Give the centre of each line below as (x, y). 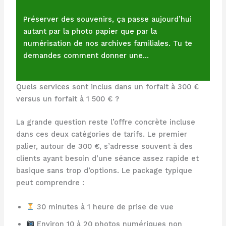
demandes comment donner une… (86, 56)
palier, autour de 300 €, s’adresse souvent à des (104, 147)
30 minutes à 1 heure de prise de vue (104, 207)
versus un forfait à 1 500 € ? (67, 99)
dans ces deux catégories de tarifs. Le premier (101, 134)
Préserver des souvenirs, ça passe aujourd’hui (108, 19)
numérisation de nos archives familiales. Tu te (108, 44)
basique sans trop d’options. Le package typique (104, 171)
